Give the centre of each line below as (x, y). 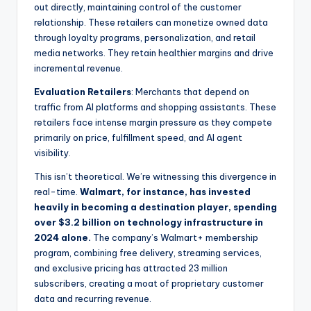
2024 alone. (62, 237)
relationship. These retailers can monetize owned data (151, 22)
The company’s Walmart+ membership (175, 237)
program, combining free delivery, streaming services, (148, 252)
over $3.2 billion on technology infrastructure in (149, 222)
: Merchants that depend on (190, 91)
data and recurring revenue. (93, 298)
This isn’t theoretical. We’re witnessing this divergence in (155, 176)
